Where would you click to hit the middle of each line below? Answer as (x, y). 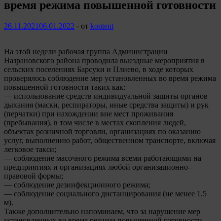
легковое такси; (30, 149)
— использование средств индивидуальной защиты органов (106, 96)
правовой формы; (34, 176)
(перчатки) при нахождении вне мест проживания (89, 113)
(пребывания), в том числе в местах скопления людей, (95, 122)
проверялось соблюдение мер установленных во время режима (110, 78)
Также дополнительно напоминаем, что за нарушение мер (102, 211)
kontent (102, 26)
